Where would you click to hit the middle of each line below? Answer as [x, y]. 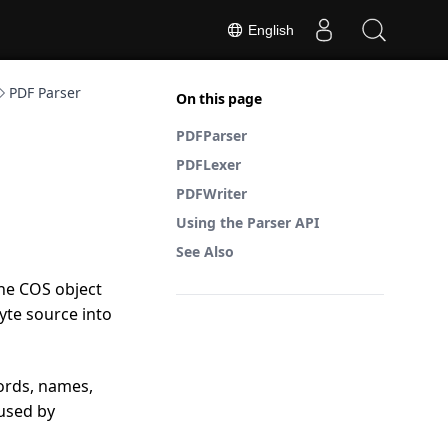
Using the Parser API [247, 222]
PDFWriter [211, 193]
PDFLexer [208, 164]
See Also [205, 251]
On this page [219, 98]
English [269, 29]
